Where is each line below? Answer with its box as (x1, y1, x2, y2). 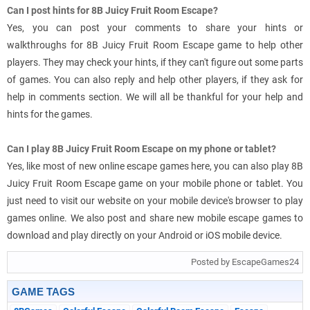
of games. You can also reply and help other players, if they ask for (7, 74, 303, 86)
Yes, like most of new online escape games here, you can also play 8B (7, 161, 303, 172)
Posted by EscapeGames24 (191, 257, 299, 268)
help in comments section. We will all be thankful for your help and (7, 91, 303, 103)
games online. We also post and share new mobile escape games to (7, 212, 303, 224)
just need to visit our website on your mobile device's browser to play (7, 195, 303, 207)
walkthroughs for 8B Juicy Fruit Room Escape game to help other (7, 39, 303, 51)
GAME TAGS (12, 286, 75, 298)
